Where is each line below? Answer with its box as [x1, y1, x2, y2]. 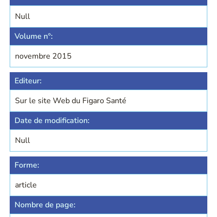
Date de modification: [15, 115, 90, 126]
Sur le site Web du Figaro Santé [15, 95, 126, 106]
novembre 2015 [15, 51, 72, 62]
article [15, 180, 37, 190]
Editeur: [15, 76, 42, 86]
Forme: [15, 160, 39, 170]
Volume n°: [15, 31, 53, 42]
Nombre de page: [15, 200, 76, 210]
